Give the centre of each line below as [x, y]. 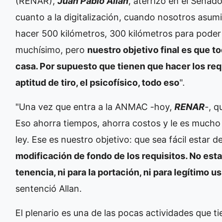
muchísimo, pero [51, 50]
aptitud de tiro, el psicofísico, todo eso [97, 82]
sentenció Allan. [49, 188]
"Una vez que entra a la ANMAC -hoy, [95, 107]
